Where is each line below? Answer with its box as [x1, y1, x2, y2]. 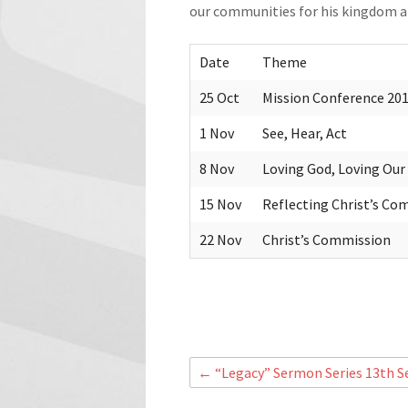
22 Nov [199, 229, 241, 249]
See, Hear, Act [261, 123, 347, 142]
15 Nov [199, 194, 241, 213]
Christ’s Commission [261, 229, 391, 249]
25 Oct [199, 87, 240, 107]
